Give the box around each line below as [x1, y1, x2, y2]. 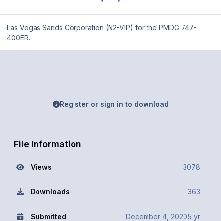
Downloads [30, 187, 70, 196]
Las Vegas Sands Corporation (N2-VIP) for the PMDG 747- [7, 23, 197, 32]
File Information [14, 138, 81, 149]
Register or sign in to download [59, 100, 169, 108]
